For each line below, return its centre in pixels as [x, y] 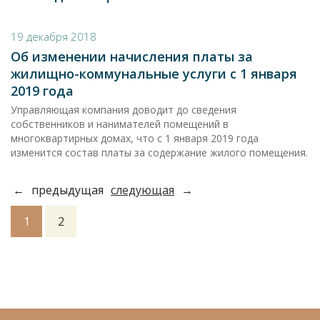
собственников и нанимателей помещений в [120, 124]
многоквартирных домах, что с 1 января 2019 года [135, 138]
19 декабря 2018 [54, 36]
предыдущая [67, 190]
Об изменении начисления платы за [132, 56]
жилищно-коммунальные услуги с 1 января [154, 74]
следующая [142, 190]
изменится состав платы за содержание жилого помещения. [159, 152]
